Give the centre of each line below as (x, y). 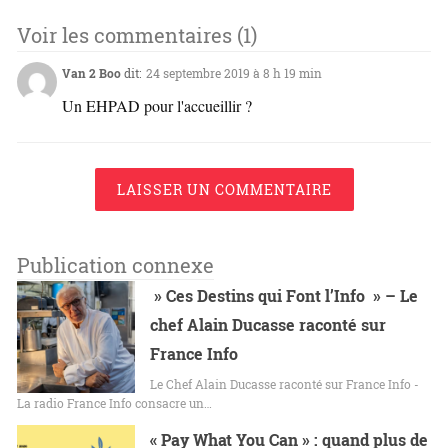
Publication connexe (115, 264)
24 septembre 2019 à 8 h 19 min (234, 72)
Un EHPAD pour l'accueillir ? (157, 105)
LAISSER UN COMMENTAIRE (224, 189)
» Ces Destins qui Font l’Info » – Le (284, 295)
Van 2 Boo (91, 72)
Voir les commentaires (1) (137, 34)
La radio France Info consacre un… (114, 402)
